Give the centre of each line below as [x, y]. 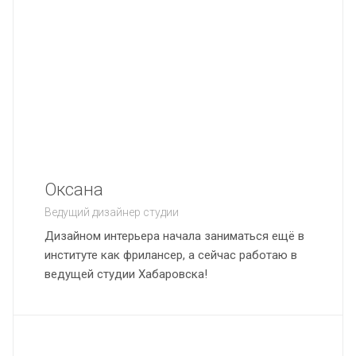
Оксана [74, 190]
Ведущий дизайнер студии [112, 212]
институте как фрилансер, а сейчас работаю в [171, 255]
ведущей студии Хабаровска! [126, 274]
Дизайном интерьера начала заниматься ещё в [174, 236]
